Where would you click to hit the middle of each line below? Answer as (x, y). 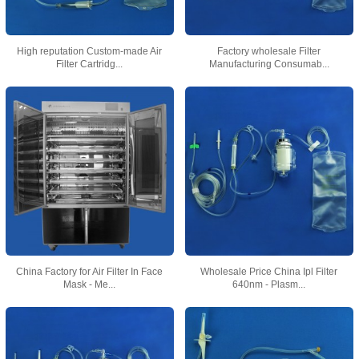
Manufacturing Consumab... (269, 65)
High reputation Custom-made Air (90, 52)
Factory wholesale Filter (269, 52)
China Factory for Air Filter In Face (90, 271)
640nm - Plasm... (269, 284)
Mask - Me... (90, 284)
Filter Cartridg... (90, 65)
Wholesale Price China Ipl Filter (269, 271)
